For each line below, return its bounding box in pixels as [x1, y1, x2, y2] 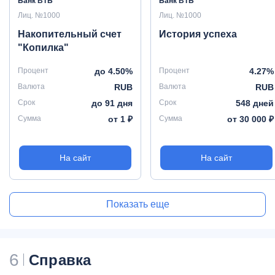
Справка [29, 252, 91, 268]
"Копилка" [18, 42, 69, 53]
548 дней [236, 98, 274, 108]
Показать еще [106, 199, 169, 209]
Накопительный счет [18, 29, 122, 39]
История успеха [159, 29, 237, 39]
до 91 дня [91, 98, 133, 108]
